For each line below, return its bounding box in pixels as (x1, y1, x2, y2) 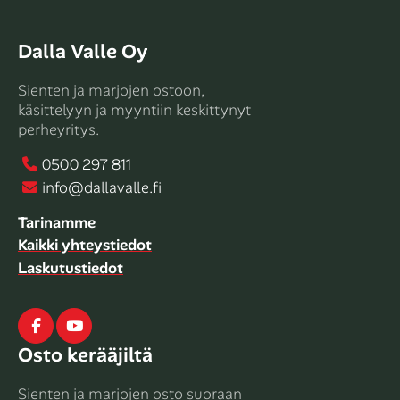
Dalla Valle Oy (18, 38, 147, 65)
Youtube (73, 314, 133, 335)
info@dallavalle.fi (42, 177, 162, 197)
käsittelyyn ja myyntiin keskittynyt (18, 100, 251, 121)
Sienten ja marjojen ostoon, (18, 80, 204, 101)
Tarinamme (18, 212, 96, 232)
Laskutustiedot (18, 257, 123, 278)
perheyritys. (18, 120, 99, 140)
